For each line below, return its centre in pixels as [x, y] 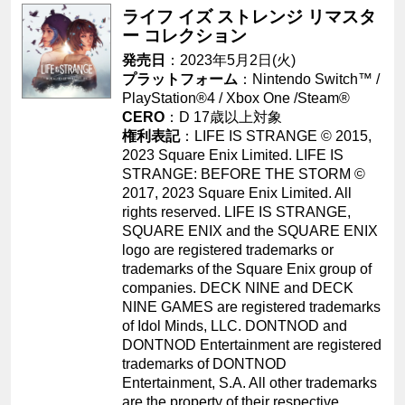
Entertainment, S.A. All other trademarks [250, 382]
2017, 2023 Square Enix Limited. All [237, 193]
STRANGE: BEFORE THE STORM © [244, 174]
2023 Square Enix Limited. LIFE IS [233, 155]
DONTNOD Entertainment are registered [252, 344]
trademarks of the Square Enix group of [247, 268]
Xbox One [259, 98]
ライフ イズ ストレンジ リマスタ [250, 17]
